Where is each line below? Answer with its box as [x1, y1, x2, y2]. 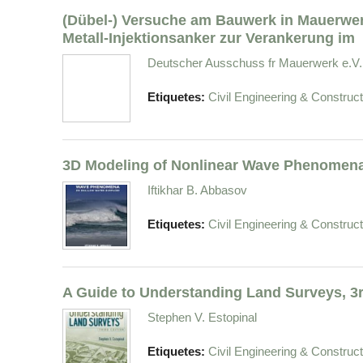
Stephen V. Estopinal [147, 310, 257, 325]
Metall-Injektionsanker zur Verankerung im [62, 29, 355, 47]
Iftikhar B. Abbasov [147, 183, 247, 198]
